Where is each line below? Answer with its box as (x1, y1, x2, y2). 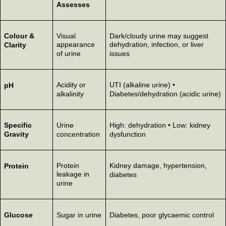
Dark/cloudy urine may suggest (109, 32, 208, 40)
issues (109, 49, 130, 58)
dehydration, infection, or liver (109, 40, 204, 48)
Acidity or (56, 81, 86, 89)
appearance (56, 40, 95, 48)
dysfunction (109, 130, 146, 138)
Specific (4, 121, 32, 129)
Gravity (4, 130, 29, 138)
